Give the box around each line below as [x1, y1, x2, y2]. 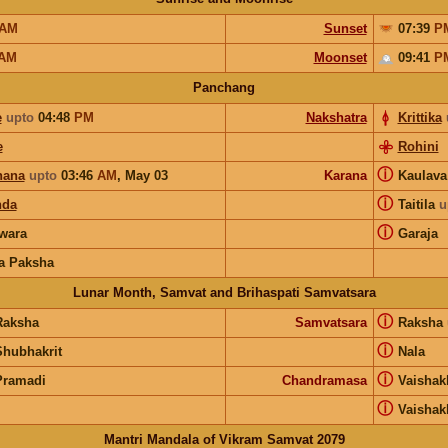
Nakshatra [305, 109, 367, 125]
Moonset [313, 49, 367, 65]
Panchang [193, 79, 255, 95]
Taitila [397, 196, 439, 212]
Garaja [397, 225, 438, 241]
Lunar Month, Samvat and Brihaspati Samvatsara [72, 284, 376, 300]
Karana [323, 167, 367, 183]
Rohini [397, 138, 439, 154]
